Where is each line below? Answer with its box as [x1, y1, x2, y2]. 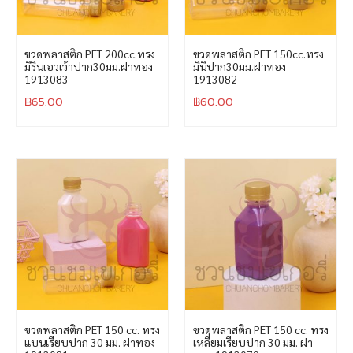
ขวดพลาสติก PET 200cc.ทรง [24, 46, 155, 61]
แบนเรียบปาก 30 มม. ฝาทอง [24, 334, 155, 349]
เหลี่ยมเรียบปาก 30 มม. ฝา [193, 334, 313, 349]
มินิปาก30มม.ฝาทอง [193, 58, 286, 73]
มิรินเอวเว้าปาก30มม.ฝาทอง [24, 58, 153, 73]
